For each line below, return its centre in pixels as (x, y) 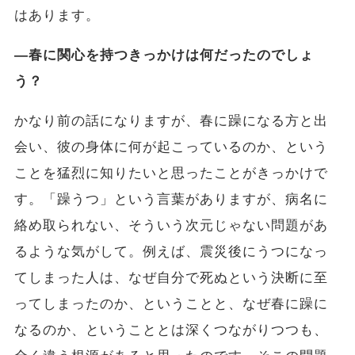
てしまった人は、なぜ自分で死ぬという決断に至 (171, 278)
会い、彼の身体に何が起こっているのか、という (171, 147)
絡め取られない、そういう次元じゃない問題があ (171, 226)
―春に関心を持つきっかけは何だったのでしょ (164, 55)
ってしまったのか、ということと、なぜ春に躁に (171, 304)
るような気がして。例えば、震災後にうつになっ (171, 252)
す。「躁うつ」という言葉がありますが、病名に (171, 200)
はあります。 (57, 16)
